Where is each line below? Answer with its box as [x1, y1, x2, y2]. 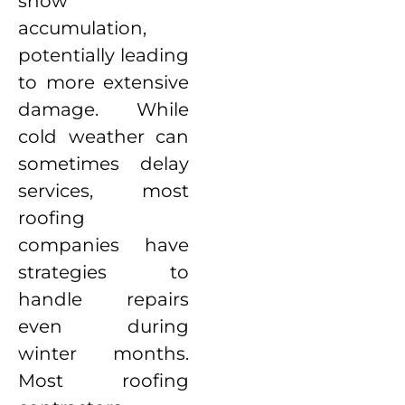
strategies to [18, 261, 190, 284]
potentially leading [18, 44, 190, 67]
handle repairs [18, 288, 190, 311]
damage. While [18, 99, 190, 121]
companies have [18, 234, 190, 257]
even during [18, 316, 190, 338]
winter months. [18, 343, 190, 365]
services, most [18, 180, 190, 202]
